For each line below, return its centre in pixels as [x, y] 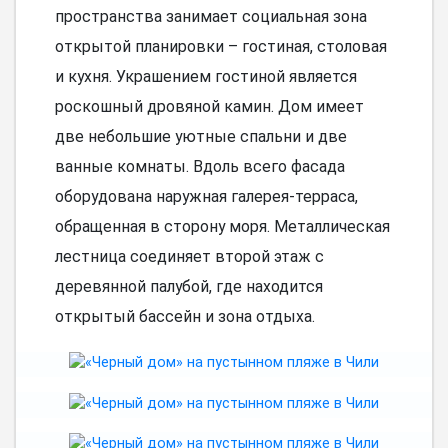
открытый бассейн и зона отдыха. [184, 316]
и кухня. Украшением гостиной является [205, 76]
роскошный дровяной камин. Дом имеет [209, 106]
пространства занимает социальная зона [210, 16]
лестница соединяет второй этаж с [189, 256]
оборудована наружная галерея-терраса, [206, 196]
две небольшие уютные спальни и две [200, 136]
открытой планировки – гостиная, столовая [220, 46]
